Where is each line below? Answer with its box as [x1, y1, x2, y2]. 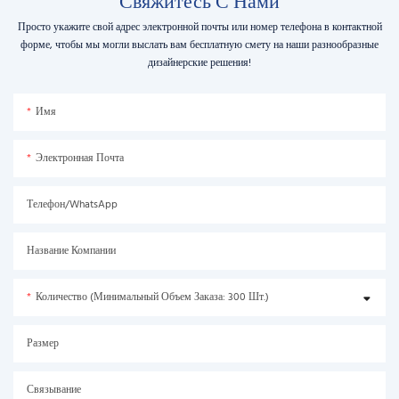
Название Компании [27, 241, 116, 260]
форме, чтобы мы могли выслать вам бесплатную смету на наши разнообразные [20, 36, 379, 54]
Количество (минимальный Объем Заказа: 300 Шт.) [36, 288, 269, 306]
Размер [27, 334, 59, 353]
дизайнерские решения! [148, 53, 251, 72]
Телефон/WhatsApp [27, 195, 118, 214]
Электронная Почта [36, 149, 124, 167]
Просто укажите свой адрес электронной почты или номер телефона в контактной [17, 18, 382, 37]
